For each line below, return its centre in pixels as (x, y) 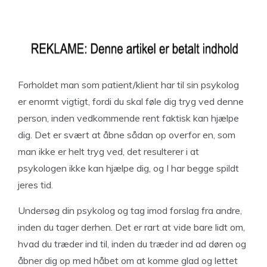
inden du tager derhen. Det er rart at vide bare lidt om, (131, 227)
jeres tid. (35, 185)
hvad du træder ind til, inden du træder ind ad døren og (132, 244)
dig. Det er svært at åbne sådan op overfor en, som (127, 135)
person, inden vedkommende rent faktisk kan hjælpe (128, 118)
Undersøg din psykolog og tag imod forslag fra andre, (130, 210)
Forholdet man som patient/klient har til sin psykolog (128, 85)
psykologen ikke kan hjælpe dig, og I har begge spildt (128, 168)
